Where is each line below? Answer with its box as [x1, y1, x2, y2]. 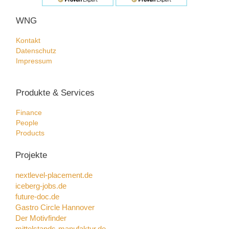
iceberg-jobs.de [15, 182, 66, 191]
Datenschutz [16, 47, 56, 55]
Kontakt [16, 37, 40, 45]
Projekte [15, 149, 47, 160]
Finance [16, 108, 42, 117]
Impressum [16, 57, 52, 65]
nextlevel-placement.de [15, 171, 93, 180]
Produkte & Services [16, 87, 95, 98]
